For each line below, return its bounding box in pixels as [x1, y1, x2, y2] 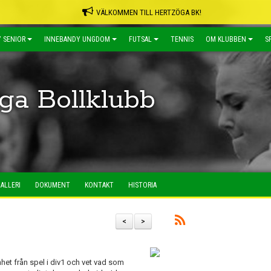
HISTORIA [128, 181, 157, 189]
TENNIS [171, 35, 194, 44]
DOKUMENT [35, 181, 70, 189]
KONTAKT [85, 181, 114, 189]
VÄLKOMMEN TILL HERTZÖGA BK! [96, 8, 201, 17]
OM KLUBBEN [206, 35, 246, 44]
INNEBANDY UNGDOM [44, 35, 110, 44]
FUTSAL [129, 35, 152, 44]
